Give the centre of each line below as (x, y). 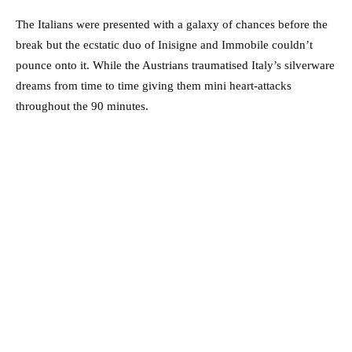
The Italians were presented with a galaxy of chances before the (172, 25)
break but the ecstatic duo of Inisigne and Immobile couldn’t (164, 45)
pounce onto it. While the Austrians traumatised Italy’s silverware (175, 66)
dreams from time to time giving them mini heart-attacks (154, 86)
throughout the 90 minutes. (82, 106)
